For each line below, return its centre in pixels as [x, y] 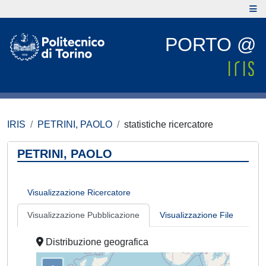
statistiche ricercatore [169, 124]
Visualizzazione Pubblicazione [83, 215]
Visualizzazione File [197, 215]
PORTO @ [210, 45]
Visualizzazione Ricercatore [79, 192]
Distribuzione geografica [96, 242]
